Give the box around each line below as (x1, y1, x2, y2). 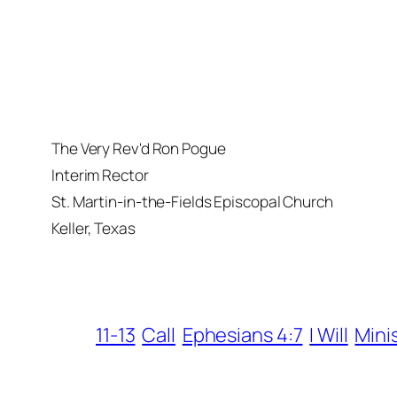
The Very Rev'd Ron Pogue (51, 138, 226, 160)
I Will (309, 322, 348, 349)
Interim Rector (51, 165, 149, 186)
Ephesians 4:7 (182, 322, 303, 349)
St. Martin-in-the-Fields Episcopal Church (51, 191, 333, 213)
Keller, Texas (51, 218, 136, 239)
